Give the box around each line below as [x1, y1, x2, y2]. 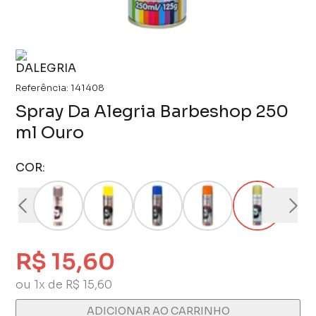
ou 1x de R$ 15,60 [16, 276, 113, 292]
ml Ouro [16, 122, 85, 144]
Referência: [16, 83, 71, 95]
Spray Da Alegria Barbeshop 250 [16, 101, 289, 123]
